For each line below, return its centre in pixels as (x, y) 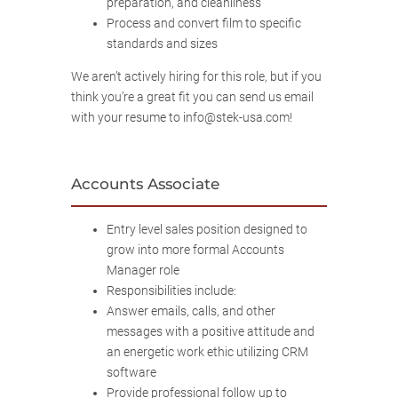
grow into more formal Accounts (195, 251)
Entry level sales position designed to (207, 230)
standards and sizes (162, 44)
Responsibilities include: (171, 291)
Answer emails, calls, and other (191, 312)
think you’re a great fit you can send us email (192, 98)
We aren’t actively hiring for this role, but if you (196, 77)
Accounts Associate (145, 183)
